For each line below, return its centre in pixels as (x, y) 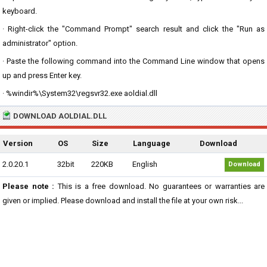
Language (152, 143)
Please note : (28, 186)
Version (18, 143)
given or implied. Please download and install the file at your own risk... (123, 201)
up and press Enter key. (42, 75)
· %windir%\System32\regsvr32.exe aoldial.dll (80, 93)
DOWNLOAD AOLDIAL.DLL (60, 116)
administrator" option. (40, 43)
